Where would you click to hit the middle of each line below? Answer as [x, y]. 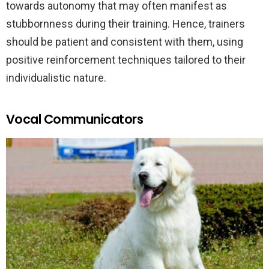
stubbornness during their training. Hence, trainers [125, 24]
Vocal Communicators [75, 119]
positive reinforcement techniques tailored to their [126, 60]
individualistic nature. [56, 78]
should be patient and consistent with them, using [125, 42]
